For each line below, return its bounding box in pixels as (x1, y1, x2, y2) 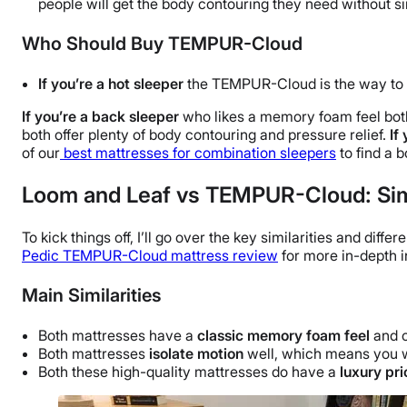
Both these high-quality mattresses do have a (38, 362, 340, 381)
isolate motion (149, 343, 243, 362)
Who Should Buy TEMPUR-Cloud (22, 33, 303, 55)
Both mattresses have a (38, 325, 197, 344)
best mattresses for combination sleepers (64, 144, 336, 163)
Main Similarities (22, 283, 162, 306)
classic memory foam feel (197, 325, 370, 344)
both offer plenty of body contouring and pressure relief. (22, 125, 390, 144)
